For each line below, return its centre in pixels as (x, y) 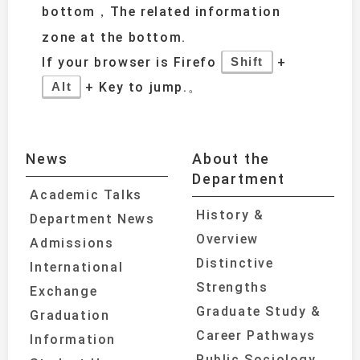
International (77, 267)
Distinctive (235, 263)
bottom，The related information (162, 11)
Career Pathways (256, 335)
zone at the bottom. (114, 37)
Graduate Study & (259, 311)
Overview (227, 239)
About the (231, 158)
